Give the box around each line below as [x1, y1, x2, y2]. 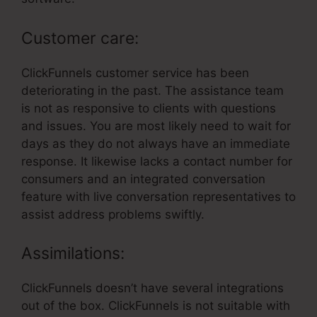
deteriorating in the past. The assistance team [21, 83, 284, 98]
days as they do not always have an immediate [21, 136, 290, 151]
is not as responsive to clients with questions [21, 100, 276, 115]
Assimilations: [21, 243, 125, 264]
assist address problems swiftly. [21, 207, 204, 221]
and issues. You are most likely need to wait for [21, 118, 291, 133]
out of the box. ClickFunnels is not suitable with [21, 299, 290, 313]
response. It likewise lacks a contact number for [21, 154, 292, 168]
